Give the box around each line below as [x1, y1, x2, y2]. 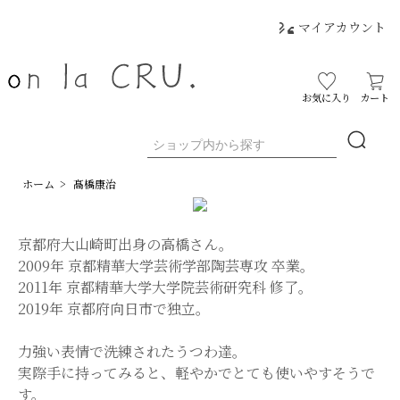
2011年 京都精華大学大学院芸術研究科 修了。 [18, 276, 312, 297]
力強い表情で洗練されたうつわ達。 [18, 340, 246, 362]
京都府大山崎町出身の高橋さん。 [18, 233, 233, 254]
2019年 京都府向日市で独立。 [18, 297, 210, 319]
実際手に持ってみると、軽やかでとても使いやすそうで [18, 362, 375, 383]
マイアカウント [297, 18, 386, 36]
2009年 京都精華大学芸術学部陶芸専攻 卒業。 [18, 254, 314, 276]
